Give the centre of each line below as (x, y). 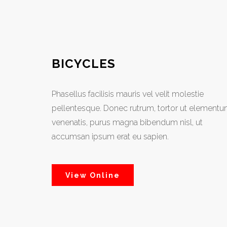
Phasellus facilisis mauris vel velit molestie (128, 94)
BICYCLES (84, 64)
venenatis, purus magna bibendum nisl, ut (127, 122)
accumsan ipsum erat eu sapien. (110, 137)
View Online (93, 175)
